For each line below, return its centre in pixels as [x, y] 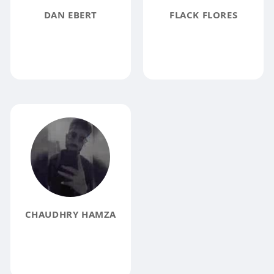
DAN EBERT [71, 15]
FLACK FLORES [204, 15]
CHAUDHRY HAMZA [71, 214]
